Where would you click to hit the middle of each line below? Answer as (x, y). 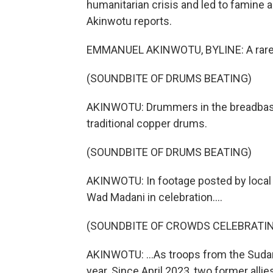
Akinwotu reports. (129, 21)
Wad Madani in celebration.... (154, 197)
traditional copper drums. (147, 123)
